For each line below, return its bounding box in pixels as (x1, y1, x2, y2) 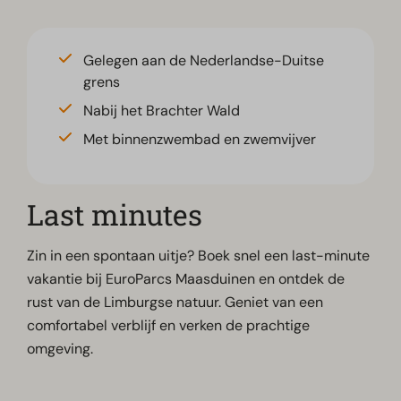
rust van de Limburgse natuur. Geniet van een (27, 293, 324, 312)
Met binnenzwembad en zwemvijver (83, 130, 317, 149)
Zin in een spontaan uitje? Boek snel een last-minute (27, 246, 371, 266)
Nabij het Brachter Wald (83, 101, 241, 121)
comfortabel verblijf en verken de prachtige (27, 316, 311, 336)
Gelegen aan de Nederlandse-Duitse (83, 51, 325, 71)
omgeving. (27, 339, 94, 359)
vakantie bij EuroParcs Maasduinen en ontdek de (27, 269, 346, 289)
